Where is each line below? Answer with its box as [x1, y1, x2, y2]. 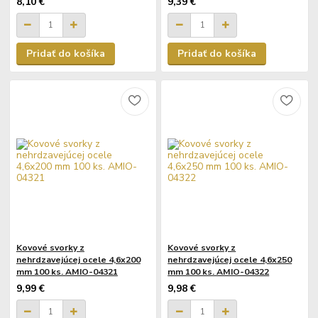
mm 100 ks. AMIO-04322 [168, 266, 270, 278]
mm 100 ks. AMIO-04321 [16, 266, 118, 278]
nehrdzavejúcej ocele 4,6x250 [168, 254, 292, 266]
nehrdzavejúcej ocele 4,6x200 [16, 254, 141, 266]
